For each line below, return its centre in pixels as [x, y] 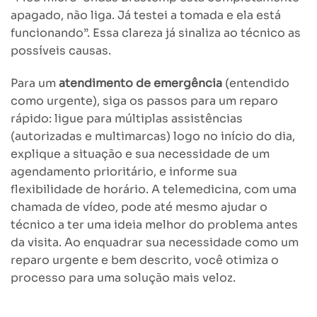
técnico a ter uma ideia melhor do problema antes [154, 225]
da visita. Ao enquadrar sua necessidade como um [155, 243]
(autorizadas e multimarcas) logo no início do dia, [153, 137]
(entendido [256, 83]
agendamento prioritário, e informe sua [124, 172]
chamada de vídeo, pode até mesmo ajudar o [139, 207]
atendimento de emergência [140, 83]
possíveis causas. [61, 51]
